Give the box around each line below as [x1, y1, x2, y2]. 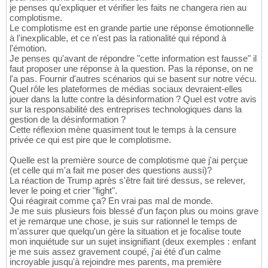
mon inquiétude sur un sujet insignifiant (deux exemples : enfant [10, 236, 256, 247]
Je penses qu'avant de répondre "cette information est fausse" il [10, 53, 257, 64]
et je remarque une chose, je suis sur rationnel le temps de [10, 216, 237, 227]
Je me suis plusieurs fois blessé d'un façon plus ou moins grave [10, 206, 258, 217]
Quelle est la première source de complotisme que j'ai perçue [10, 155, 248, 166]
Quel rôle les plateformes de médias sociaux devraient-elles [10, 84, 242, 95]
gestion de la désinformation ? [10, 114, 126, 125]
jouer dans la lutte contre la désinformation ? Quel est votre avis [10, 94, 257, 105]
